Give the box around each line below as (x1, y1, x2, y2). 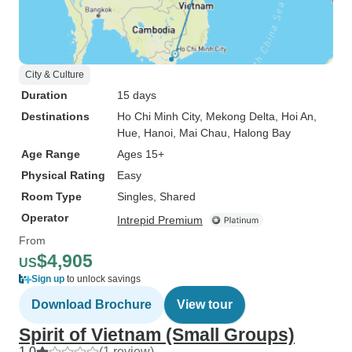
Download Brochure (31, 298, 152, 311)
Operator (21, 211, 68, 224)
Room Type (21, 190, 82, 203)
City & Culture (25, 69, 84, 80)
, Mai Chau (173, 126, 227, 139)
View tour (177, 298, 233, 311)
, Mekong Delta (200, 110, 275, 123)
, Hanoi (137, 126, 173, 139)
